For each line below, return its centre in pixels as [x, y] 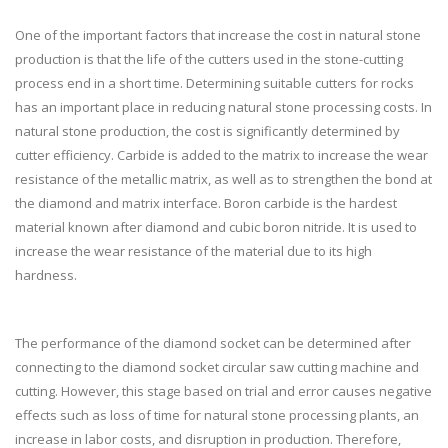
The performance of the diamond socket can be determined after [213, 343]
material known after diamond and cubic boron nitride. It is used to [216, 227]
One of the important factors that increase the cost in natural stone [218, 35]
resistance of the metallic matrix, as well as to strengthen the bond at [223, 179]
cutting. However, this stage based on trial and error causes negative [223, 391]
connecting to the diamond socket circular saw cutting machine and [217, 367]
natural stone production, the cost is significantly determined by [207, 131]
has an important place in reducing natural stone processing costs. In [223, 107]
